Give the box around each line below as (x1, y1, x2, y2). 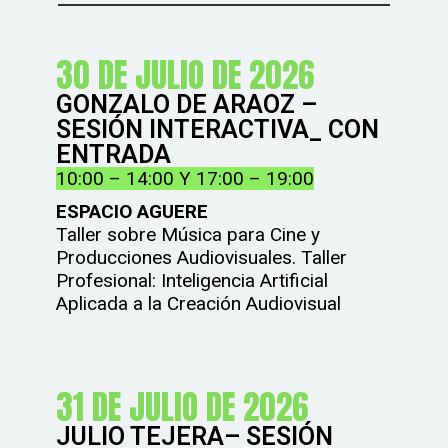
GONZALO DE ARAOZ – (56, 90, 318, 119)
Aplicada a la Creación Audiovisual (56, 292, 342, 315)
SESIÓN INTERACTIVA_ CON (56, 115, 380, 144)
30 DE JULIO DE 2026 (56, 50, 315, 100)
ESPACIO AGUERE (56, 200, 209, 223)
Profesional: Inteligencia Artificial (56, 269, 329, 292)
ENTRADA (56, 140, 172, 169)
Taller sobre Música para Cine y (56, 223, 321, 246)
